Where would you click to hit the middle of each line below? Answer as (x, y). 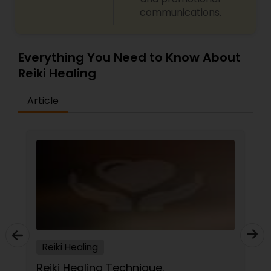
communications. (180, 12)
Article (43, 101)
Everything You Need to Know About (129, 57)
